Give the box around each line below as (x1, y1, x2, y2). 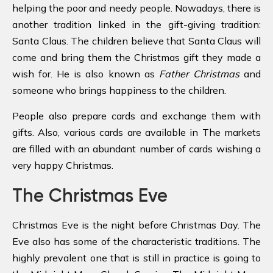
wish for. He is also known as (12, 67, 159, 80)
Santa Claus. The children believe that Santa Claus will (12, 34, 261, 47)
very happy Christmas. (12, 158, 113, 171)
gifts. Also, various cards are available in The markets (12, 126, 261, 138)
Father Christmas (158, 67, 239, 80)
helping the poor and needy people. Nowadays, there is (12, 1, 261, 14)
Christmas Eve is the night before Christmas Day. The (12, 218, 261, 231)
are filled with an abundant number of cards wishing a (12, 142, 261, 155)
